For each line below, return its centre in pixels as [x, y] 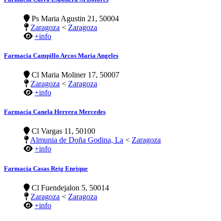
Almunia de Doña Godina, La [77, 140]
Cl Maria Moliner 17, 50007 [74, 75]
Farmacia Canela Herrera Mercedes [55, 112]
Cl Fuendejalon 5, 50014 [69, 187]
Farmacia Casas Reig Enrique [46, 168]
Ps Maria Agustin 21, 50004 [74, 18]
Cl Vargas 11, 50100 [62, 131]
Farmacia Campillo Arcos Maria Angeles [61, 55]
